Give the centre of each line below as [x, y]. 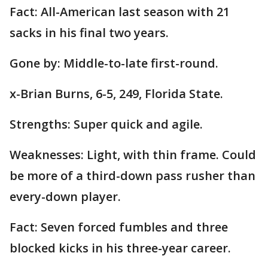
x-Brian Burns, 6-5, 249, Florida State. [116, 94]
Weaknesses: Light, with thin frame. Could [133, 155]
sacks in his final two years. [89, 33]
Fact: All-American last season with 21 [120, 12]
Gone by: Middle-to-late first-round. [114, 63]
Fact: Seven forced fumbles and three [119, 227]
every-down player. [65, 197]
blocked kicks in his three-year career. [120, 248]
